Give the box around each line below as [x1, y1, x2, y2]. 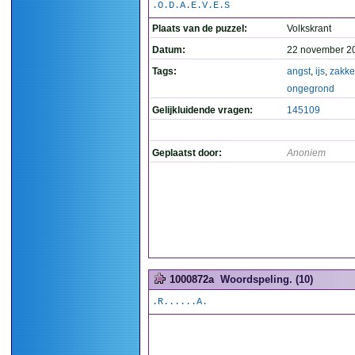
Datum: [152, 44, 185, 55]
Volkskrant [287, 23, 331, 34]
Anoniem [287, 147, 326, 158]
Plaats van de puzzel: [152, 23, 247, 34]
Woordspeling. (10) [220, 273, 313, 285]
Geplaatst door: [152, 147, 222, 158]
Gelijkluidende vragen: [152, 105, 253, 116]
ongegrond [287, 83, 334, 94]
